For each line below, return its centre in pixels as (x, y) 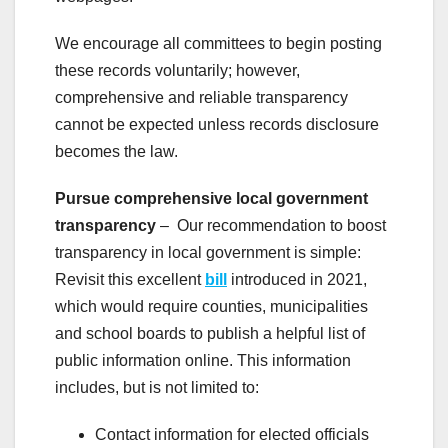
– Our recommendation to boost (271, 225)
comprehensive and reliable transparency (201, 97)
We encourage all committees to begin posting (218, 43)
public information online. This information (203, 360)
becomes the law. (116, 151)
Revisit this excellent (130, 279)
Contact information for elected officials (232, 434)
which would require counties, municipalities (211, 306)
